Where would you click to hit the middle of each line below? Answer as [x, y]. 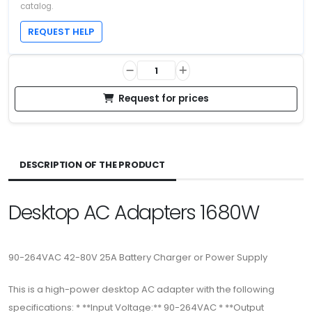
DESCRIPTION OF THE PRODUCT [92, 164]
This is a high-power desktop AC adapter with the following [141, 289]
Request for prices [164, 98]
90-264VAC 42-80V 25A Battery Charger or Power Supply [138, 257]
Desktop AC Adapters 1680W [134, 212]
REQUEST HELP [61, 31]
